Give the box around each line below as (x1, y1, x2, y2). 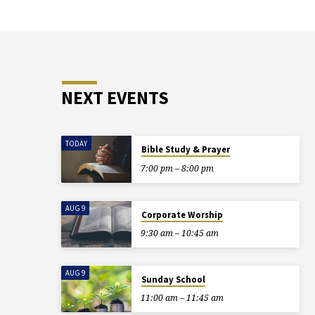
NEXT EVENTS (61, 86, 169, 110)
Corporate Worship (141, 208, 223, 221)
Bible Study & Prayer (141, 143, 230, 156)
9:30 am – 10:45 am (140, 226, 219, 239)
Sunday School (141, 273, 205, 285)
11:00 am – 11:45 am (140, 291, 224, 304)
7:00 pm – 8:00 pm (140, 162, 214, 174)
